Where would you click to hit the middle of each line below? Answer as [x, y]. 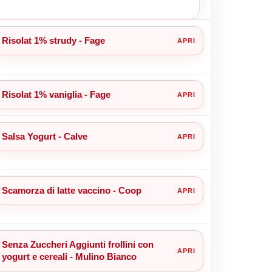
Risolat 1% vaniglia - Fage [56, 94]
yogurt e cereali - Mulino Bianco [69, 256]
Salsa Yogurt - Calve [44, 136]
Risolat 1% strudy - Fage [53, 40]
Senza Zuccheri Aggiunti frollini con [77, 244]
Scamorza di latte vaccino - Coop [71, 190]
